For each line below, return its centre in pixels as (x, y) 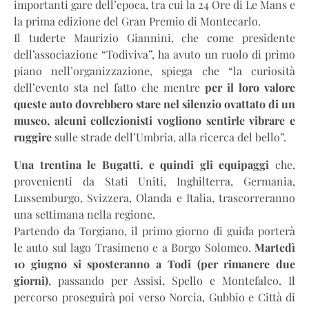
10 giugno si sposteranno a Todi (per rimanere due (154, 264)
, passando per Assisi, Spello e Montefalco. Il (172, 281)
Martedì (275, 248)
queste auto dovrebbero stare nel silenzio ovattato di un (154, 104)
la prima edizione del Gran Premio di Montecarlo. (137, 21)
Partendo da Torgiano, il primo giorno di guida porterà (154, 231)
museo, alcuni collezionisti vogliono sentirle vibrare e (154, 121)
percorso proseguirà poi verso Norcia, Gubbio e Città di (154, 297)
